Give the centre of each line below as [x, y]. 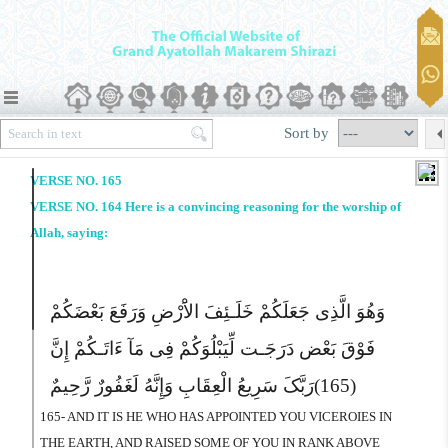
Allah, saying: [69, 232]
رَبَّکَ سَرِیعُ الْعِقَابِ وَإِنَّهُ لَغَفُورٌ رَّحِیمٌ [182, 385]
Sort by [308, 132]
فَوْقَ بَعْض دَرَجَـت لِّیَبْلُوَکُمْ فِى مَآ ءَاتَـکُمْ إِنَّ [212, 348]
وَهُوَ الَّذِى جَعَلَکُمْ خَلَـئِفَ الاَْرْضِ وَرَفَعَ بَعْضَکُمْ [217, 311]
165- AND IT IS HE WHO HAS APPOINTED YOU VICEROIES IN [216, 416]
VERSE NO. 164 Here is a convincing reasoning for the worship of [215, 206]
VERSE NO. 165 [76, 180]
